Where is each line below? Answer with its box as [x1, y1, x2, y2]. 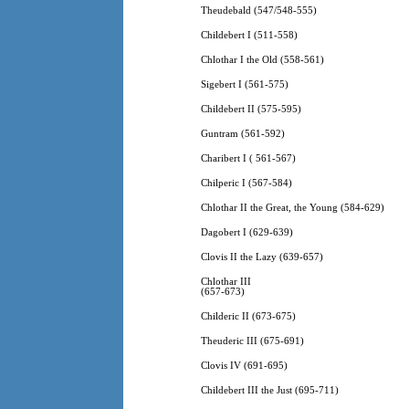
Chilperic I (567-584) [200, 178, 292, 189]
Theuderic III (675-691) [200, 336, 304, 347]
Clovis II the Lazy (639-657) [200, 252, 323, 263]
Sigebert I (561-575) [200, 79, 288, 90]
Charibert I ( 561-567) [200, 153, 296, 164]
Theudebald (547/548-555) [200, 5, 317, 16]
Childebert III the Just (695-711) [200, 385, 339, 396]
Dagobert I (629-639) [200, 227, 293, 238]
